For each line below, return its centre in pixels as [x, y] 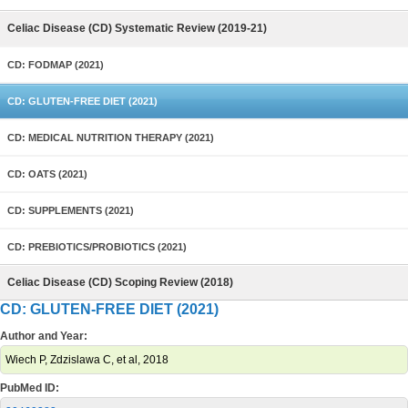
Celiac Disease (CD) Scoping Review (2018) [120, 282]
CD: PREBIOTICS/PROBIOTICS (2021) [97, 247]
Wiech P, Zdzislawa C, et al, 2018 [87, 360]
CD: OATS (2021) [47, 174]
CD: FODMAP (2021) [56, 65]
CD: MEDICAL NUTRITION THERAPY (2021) [111, 138]
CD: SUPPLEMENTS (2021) [71, 210]
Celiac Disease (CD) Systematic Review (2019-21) [137, 28]
